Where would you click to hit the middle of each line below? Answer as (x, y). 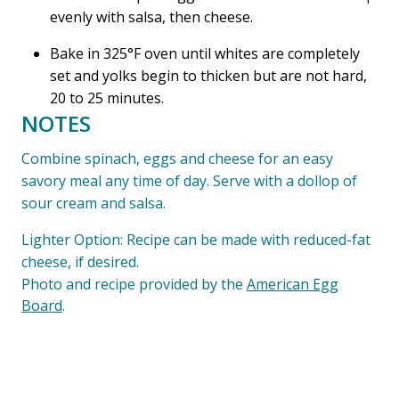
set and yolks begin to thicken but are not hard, (208, 76)
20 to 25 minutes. (107, 98)
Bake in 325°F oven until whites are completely (205, 53)
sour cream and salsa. (94, 203)
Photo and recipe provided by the (134, 284)
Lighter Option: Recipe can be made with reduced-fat (196, 240)
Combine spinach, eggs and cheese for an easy (177, 159)
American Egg (293, 284)
